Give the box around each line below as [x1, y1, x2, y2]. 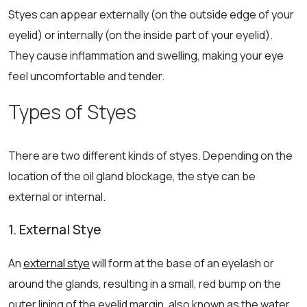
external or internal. [8, 188, 106, 204]
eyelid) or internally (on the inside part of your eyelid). [8, 27, 273, 42]
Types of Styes [8, 98, 140, 125]
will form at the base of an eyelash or [90, 255, 274, 271]
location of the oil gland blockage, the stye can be [8, 168, 256, 184]
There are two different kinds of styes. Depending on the [8, 147, 293, 163]
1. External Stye [8, 220, 104, 238]
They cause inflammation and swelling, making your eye [8, 47, 284, 63]
